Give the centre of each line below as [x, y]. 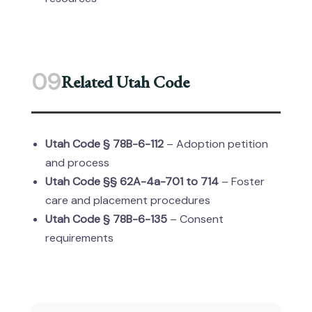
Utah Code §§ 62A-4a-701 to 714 [132, 181]
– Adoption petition [216, 144]
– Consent [195, 219]
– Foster [242, 181]
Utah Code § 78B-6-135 [106, 219]
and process [77, 163]
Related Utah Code [125, 82]
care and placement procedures [128, 200]
